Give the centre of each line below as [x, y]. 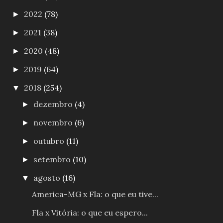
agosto [48, 178]
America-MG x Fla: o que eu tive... [95, 194]
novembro [54, 123]
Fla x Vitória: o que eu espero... [90, 213]
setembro [53, 160]
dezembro [54, 104]
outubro [50, 141]
